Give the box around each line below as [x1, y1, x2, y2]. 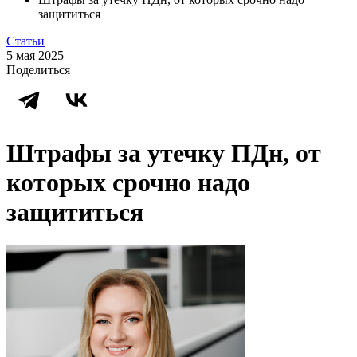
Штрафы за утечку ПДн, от [6, 139, 321, 168]
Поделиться [6, 63, 70, 76]
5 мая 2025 [6, 49, 64, 62]
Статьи [6, 34, 45, 48]
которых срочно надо [6, 168, 250, 198]
